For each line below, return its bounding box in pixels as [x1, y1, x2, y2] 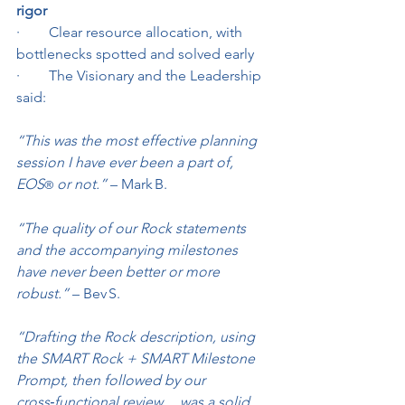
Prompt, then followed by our [16, 372, 209, 390]
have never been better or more [16, 263, 223, 281]
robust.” [16, 285, 69, 303]
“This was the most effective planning [16, 132, 260, 150]
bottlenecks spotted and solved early [16, 45, 254, 63]
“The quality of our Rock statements [16, 220, 250, 238]
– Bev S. [69, 285, 120, 303]
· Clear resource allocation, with [16, 24, 246, 42]
